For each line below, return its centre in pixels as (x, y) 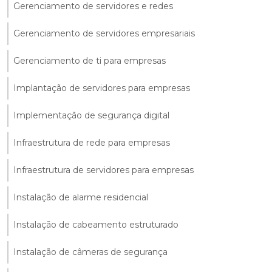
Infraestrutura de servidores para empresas (104, 170)
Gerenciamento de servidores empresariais (104, 34)
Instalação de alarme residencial (81, 198)
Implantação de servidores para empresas (102, 88)
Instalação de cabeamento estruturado (96, 225)
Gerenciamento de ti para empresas (90, 61)
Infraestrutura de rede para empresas (92, 143)
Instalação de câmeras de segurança (90, 252)
